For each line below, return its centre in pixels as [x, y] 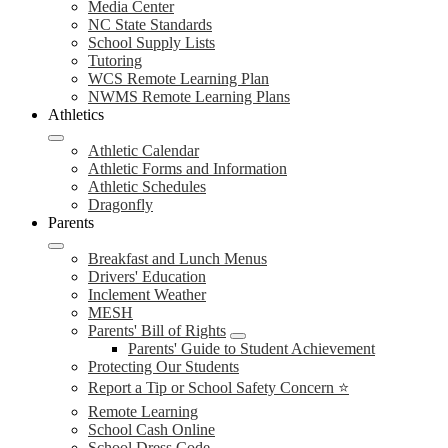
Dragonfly [120, 204]
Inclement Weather [147, 294]
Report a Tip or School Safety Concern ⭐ [218, 387]
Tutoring [115, 60]
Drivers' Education [147, 276]
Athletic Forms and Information [187, 168]
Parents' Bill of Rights [157, 330]
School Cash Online [151, 429]
